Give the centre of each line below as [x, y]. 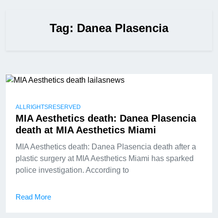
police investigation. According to [72, 170]
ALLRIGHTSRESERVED [48, 107]
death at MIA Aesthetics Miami [86, 130]
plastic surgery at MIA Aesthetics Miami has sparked [105, 158]
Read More [33, 197]
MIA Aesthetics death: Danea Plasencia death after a [106, 146]
